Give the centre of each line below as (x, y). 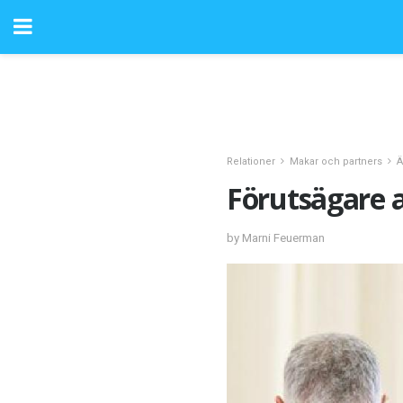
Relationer (251, 161)
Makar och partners (336, 161)
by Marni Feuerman (276, 237)
